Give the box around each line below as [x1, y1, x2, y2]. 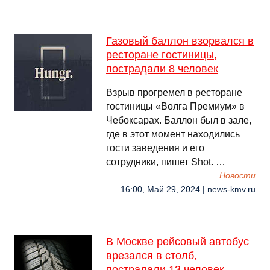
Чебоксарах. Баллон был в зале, [106, 115, 251, 125]
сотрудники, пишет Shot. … [106, 157, 225, 167]
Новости [219, 171, 256, 180]
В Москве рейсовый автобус [106, 236, 249, 248]
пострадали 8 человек [106, 63, 218, 75]
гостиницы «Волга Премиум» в [106, 101, 245, 111]
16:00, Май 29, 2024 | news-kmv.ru [121, 185, 256, 194]
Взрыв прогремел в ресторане [106, 87, 242, 98]
